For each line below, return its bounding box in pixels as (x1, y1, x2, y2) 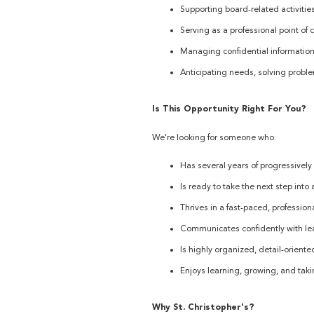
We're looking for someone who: (152, 132, 276, 142)
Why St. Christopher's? (152, 302, 254, 312)
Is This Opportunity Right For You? (152, 104, 306, 114)
